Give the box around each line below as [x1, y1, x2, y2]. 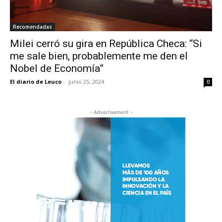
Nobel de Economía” [10, 62, 104, 75]
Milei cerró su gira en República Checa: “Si [10, 38, 202, 50]
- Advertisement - [89, 109, 133, 115]
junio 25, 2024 [68, 78, 104, 86]
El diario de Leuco [10, 78, 61, 86]
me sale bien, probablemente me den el [10, 50, 188, 62]
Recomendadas [13, 23, 52, 31]
